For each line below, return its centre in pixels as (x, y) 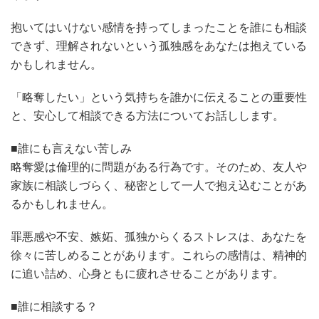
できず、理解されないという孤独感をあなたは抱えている (159, 46)
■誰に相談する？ (54, 306)
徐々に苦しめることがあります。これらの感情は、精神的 (159, 255)
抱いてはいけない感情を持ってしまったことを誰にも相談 (159, 27)
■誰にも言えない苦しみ (71, 148)
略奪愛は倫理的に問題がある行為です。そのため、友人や (159, 167)
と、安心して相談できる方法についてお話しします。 (147, 115)
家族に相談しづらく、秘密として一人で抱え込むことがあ (159, 185)
